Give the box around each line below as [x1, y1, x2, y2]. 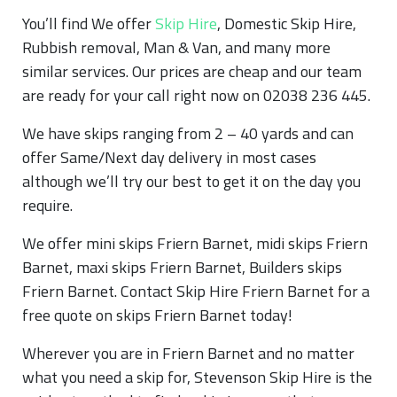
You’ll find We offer [22, 11, 155, 35]
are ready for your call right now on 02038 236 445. [22, 82, 370, 107]
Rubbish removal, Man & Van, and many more [22, 35, 331, 59]
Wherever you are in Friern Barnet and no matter [22, 340, 354, 365]
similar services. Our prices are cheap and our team [22, 58, 362, 83]
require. [22, 192, 73, 217]
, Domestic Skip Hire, [217, 11, 356, 35]
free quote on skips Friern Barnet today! [22, 302, 292, 327]
